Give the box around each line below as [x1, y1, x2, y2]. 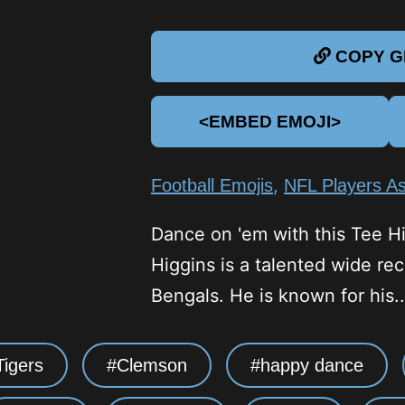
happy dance [260, 355, 363, 375]
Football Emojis [151, 175, 273, 195]
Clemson [117, 355, 187, 375]
